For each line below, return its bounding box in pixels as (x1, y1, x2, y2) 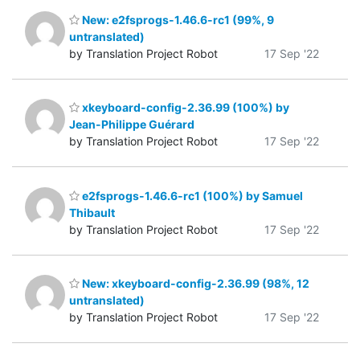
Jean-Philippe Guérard (69, 117, 194, 132)
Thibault (69, 205, 115, 219)
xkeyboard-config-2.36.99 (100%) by (80, 100, 289, 115)
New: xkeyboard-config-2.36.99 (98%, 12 (80, 276, 309, 291)
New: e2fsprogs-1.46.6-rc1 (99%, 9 (80, 12, 274, 27)
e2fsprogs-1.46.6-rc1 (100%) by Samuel (80, 188, 303, 202)
